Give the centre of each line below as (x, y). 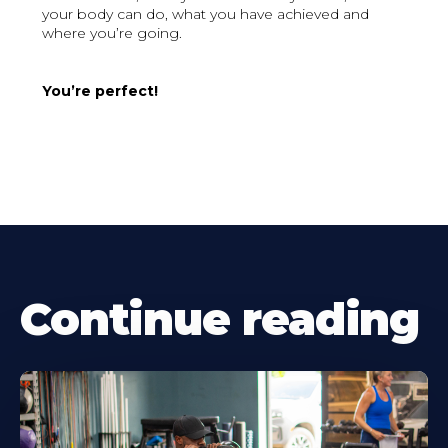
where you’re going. (112, 33)
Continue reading (219, 319)
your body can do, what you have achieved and (206, 14)
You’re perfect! (100, 91)
